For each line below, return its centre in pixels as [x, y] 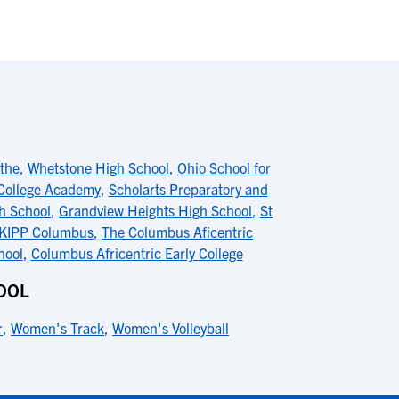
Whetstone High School [98, 167]
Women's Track [57, 328]
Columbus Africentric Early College [137, 253]
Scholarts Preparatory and [188, 189]
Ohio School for [224, 167]
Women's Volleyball [171, 328]
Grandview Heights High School [155, 210]
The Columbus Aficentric [177, 232]
